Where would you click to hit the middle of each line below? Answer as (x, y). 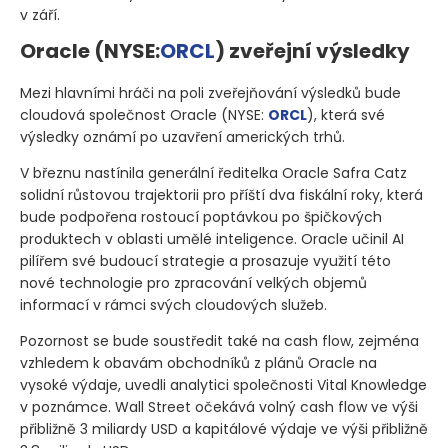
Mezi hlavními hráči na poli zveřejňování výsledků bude (210, 92)
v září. (40, 14)
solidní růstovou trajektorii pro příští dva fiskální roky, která (221, 194)
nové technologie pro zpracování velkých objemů (193, 282)
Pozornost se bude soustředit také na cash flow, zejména (219, 340)
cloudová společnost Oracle (120, 114)
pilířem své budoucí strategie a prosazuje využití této (205, 260)
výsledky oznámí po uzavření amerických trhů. (182, 136)
